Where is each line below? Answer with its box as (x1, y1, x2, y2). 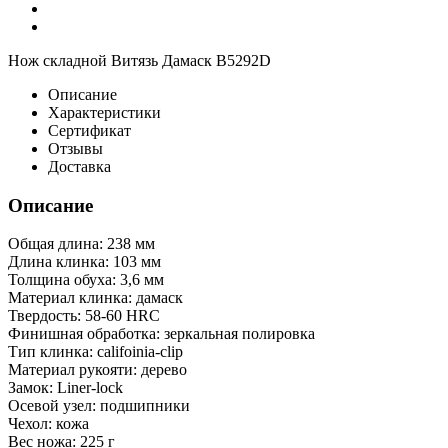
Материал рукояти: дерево (8, 361, 187, 379)
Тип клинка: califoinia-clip (8, 343, 183, 361)
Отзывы (48, 139, 103, 157)
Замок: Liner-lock (8, 379, 123, 397)
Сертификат (48, 121, 131, 139)
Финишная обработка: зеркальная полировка (8, 325, 315, 343)
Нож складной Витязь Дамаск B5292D (8, 51, 271, 69)
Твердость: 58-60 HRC (8, 307, 160, 325)
